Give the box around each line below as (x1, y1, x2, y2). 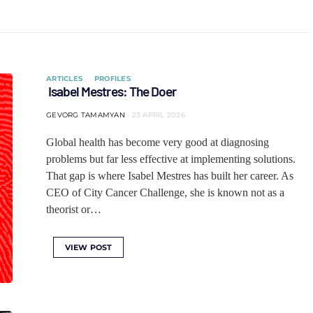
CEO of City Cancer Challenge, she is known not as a (46, 187, 284, 198)
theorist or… (46, 203, 101, 215)
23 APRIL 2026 (131, 110, 185, 119)
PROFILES (94, 74, 131, 83)
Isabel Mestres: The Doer (46, 83, 176, 99)
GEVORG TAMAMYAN (46, 110, 125, 119)
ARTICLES (46, 74, 85, 83)
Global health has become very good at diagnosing (46, 136, 269, 148)
